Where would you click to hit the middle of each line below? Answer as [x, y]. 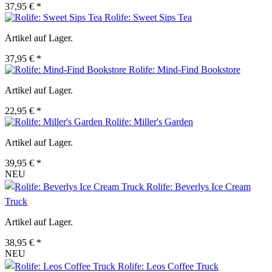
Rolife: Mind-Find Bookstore [185, 70]
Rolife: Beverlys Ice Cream [199, 187]
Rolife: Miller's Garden [149, 122]
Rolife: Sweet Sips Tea [148, 18]
